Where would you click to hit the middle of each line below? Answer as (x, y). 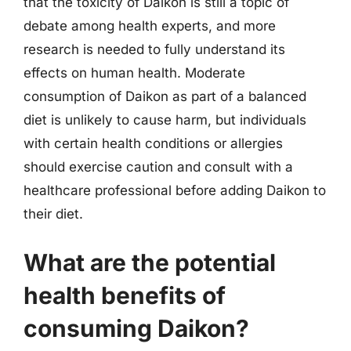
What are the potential (150, 262)
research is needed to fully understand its (154, 49)
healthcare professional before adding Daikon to (175, 190)
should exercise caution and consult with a (158, 167)
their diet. (53, 214)
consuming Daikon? (136, 328)
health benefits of (125, 295)
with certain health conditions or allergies (153, 143)
